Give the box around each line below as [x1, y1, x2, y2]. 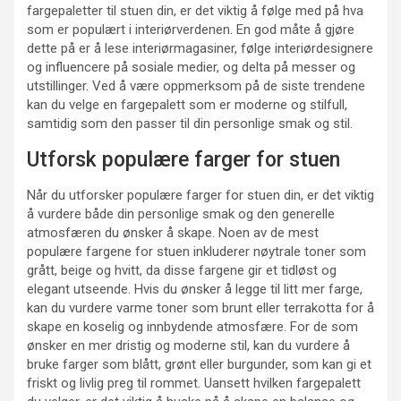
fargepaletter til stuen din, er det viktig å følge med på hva [27, 3, 363, 20]
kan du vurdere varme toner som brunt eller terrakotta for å [27, 300, 374, 317]
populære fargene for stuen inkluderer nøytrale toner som [27, 243, 366, 260]
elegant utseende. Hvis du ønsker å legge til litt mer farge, [27, 281, 363, 298]
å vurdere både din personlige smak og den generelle [27, 206, 335, 223]
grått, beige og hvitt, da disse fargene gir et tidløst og [27, 262, 337, 279]
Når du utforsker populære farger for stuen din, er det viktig [27, 187, 374, 204]
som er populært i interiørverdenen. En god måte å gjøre [27, 21, 354, 38]
